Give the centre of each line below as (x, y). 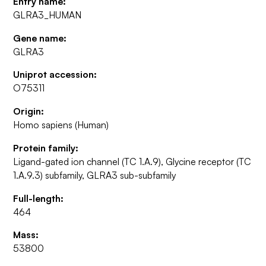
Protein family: (46, 148)
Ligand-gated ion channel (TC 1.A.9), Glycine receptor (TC (132, 161)
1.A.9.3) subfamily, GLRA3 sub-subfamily (95, 175)
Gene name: (40, 38)
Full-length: (39, 198)
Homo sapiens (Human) (61, 125)
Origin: (29, 111)
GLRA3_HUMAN (47, 15)
